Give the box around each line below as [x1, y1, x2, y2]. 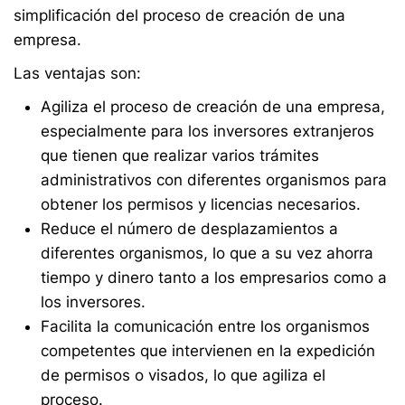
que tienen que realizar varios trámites [41, 146, 319, 165]
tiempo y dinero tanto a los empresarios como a [41, 268, 387, 287]
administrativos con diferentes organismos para [41, 171, 387, 189]
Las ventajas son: [14, 64, 141, 82]
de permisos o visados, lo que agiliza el [41, 366, 325, 384]
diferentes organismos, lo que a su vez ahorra [41, 244, 373, 262]
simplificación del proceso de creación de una [14, 6, 345, 24]
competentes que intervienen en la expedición [41, 342, 375, 360]
